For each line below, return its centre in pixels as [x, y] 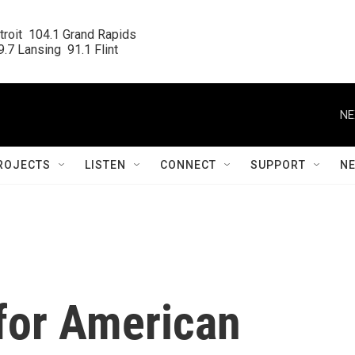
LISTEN [105, 165]
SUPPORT [278, 165]
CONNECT [188, 165]
